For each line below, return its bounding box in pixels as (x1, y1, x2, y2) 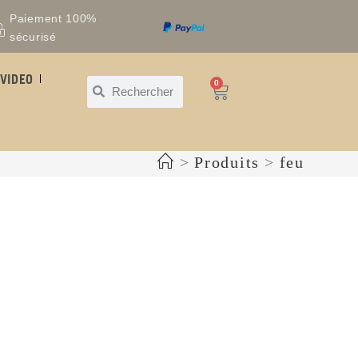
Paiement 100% (10, 11, 97, 25)
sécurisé (10, 30, 57, 43)
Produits (194, 153, 260, 172)
